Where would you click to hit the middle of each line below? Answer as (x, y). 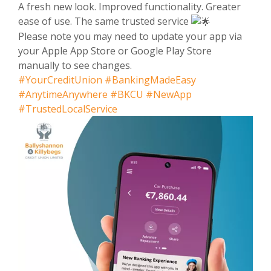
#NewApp (169, 95)
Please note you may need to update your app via (130, 37)
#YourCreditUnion (60, 80)
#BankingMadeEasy (150, 80)
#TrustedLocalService (68, 109)
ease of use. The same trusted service (105, 21)
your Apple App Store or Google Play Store (115, 51)
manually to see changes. (75, 66)
